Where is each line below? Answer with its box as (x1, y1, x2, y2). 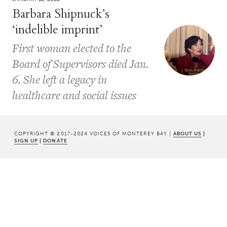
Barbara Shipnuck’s (12, 5, 109, 22)
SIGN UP (14, 137, 39, 144)
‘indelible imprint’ (12, 21, 102, 38)
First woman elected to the (12, 40, 131, 56)
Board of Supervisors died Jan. (12, 55, 148, 72)
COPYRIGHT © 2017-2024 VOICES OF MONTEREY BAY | (14, 130, 173, 137)
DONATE (43, 137, 67, 144)
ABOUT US (173, 130, 202, 137)
